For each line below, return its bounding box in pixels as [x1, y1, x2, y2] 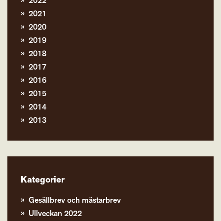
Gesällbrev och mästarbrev [29, 195, 121, 206]
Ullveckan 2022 [29, 208, 82, 219]
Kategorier [21, 174, 65, 185]
